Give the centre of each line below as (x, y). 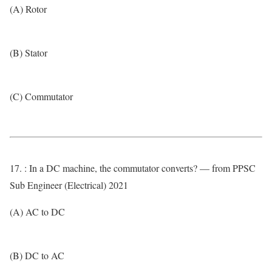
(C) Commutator (41, 96)
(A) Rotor (28, 9)
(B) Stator (29, 53)
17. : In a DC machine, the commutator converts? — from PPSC (133, 168)
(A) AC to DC (37, 212)
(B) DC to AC (37, 255)
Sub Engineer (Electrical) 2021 (69, 185)
